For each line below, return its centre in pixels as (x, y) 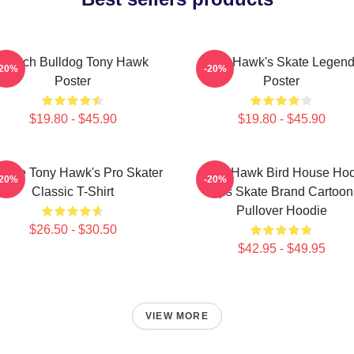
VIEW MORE (177, 316)
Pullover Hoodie (281, 211)
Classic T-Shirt (73, 192)
